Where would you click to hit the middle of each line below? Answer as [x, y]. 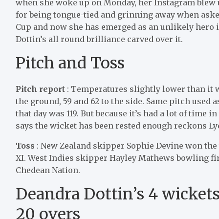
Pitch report [40, 89]
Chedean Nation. [48, 170]
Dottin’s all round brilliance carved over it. [99, 39]
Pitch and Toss [70, 63]
